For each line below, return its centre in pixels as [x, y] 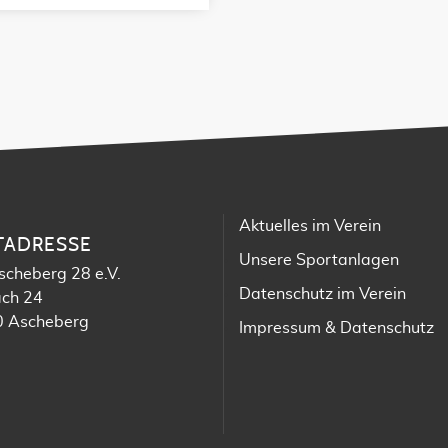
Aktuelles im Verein [310, 225]
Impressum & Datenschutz [336, 327]
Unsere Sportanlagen [319, 259]
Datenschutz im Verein [322, 293]
